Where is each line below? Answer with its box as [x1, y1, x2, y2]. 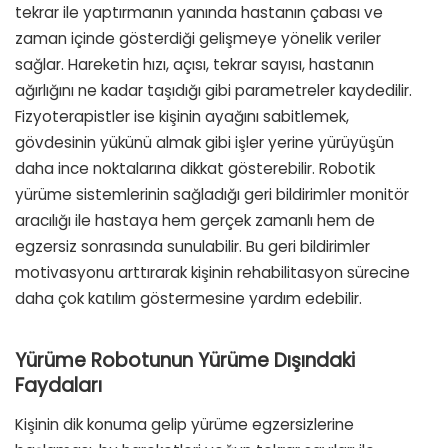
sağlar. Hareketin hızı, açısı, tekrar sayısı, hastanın [15, 54, 374, 76]
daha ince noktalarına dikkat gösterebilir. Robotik [15, 158, 375, 180]
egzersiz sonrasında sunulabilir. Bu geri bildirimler [15, 236, 370, 258]
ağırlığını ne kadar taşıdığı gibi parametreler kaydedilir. [15, 80, 412, 102]
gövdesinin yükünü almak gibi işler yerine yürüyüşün [15, 132, 394, 154]
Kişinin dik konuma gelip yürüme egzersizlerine [15, 413, 354, 435]
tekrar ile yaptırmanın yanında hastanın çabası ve [15, 2, 383, 24]
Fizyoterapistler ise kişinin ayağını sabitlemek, [15, 106, 349, 128]
